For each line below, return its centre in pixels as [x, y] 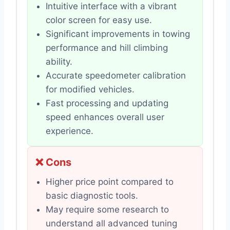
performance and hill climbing [107, 48]
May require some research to [107, 210]
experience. [70, 131]
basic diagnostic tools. [92, 196]
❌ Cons [53, 162]
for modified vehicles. [90, 90]
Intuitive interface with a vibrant [111, 6]
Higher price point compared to [110, 182]
